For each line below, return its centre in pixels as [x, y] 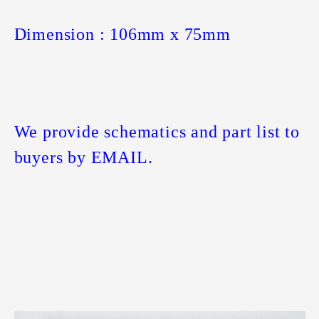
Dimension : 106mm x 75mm [122, 35]
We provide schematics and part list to [157, 132]
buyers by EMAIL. [83, 158]
